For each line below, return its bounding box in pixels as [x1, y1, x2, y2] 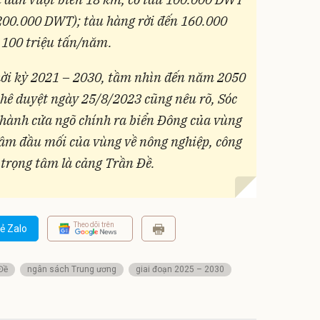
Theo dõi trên [74, 221, 114, 229]
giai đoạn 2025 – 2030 [136, 264, 224, 274]
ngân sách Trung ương [27, 264, 116, 274]
